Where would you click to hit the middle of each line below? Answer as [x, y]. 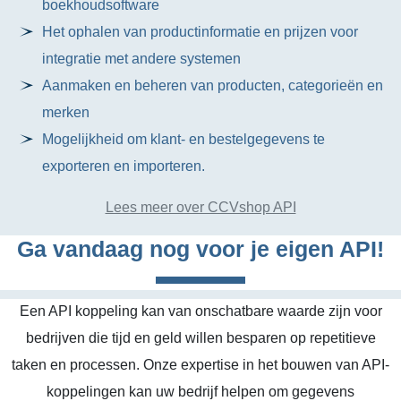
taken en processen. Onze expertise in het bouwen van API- [200, 365]
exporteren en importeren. [124, 166]
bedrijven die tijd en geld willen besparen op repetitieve [200, 338]
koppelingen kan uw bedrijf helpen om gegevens [200, 392]
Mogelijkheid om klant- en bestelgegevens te [184, 139]
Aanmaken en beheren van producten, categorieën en [213, 85]
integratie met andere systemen [142, 59]
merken [66, 112]
